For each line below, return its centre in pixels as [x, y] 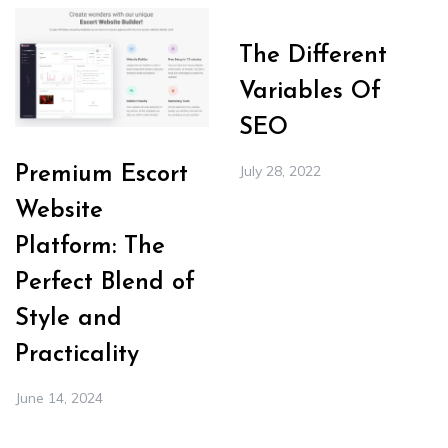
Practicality [77, 355]
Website [59, 211]
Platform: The [90, 247]
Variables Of [310, 91]
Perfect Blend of [105, 283]
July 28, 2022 [280, 170]
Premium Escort [101, 175]
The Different [313, 55]
